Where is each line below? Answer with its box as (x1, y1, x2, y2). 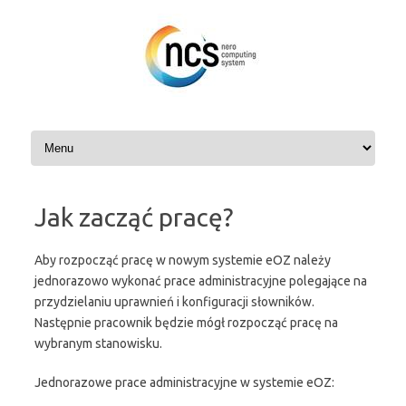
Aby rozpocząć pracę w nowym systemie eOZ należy (34, 253, 331, 267)
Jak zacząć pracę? (34, 203, 233, 231)
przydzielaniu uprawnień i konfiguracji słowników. (34, 295, 314, 309)
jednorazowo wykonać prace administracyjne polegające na (34, 274, 367, 288)
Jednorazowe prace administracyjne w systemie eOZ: (34, 375, 334, 390)
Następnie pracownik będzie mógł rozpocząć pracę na (34, 315, 338, 330)
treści (21, 24, 52, 38)
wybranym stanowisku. (34, 336, 162, 351)
